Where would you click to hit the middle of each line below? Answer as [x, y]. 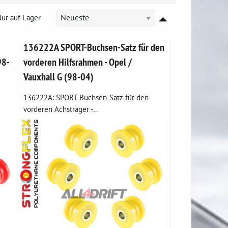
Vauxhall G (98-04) [59, 77]
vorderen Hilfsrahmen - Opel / [78, 62]
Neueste [75, 17]
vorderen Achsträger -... [61, 109]
